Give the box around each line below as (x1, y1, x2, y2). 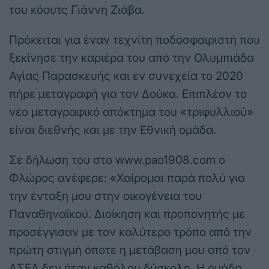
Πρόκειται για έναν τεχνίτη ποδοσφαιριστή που (9, 33, 260, 47)
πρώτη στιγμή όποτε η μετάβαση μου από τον (9, 243, 250, 258)
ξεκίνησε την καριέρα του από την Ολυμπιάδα (9, 51, 254, 65)
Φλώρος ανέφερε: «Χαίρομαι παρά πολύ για (9, 171, 245, 186)
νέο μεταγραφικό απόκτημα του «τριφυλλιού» (9, 105, 253, 119)
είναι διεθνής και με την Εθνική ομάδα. (9, 123, 216, 138)
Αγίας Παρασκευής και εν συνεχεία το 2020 (9, 69, 243, 83)
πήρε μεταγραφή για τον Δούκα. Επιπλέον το (9, 87, 247, 101)
